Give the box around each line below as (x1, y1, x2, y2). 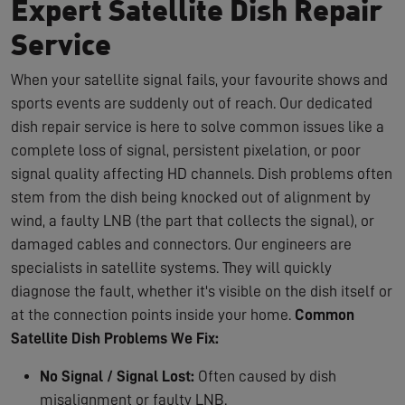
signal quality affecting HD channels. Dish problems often (11, 165, 392, 182)
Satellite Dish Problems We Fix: (11, 329, 219, 346)
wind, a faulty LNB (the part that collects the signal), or (11, 212, 374, 229)
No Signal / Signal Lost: (40, 367, 194, 384)
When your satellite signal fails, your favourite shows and (11, 71, 388, 88)
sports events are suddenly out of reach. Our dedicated (11, 94, 372, 111)
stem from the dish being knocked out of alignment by (11, 188, 371, 205)
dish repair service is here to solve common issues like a (11, 118, 384, 135)
